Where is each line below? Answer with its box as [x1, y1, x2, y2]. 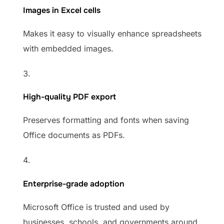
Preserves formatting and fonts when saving [23, 115, 189, 125]
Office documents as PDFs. [23, 130, 125, 140]
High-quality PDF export [23, 91, 116, 102]
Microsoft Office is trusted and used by [23, 201, 169, 212]
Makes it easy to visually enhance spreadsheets [23, 28, 201, 39]
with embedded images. [23, 43, 113, 54]
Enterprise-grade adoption [23, 178, 124, 189]
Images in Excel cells [23, 5, 100, 16]
